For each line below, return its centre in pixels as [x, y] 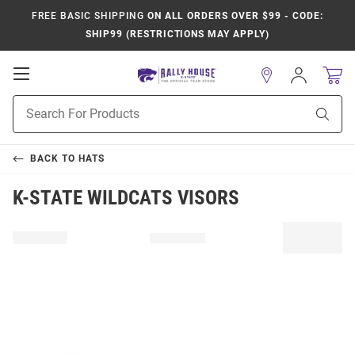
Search [30, 120]
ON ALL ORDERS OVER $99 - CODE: [233, 16]
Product [32, 103]
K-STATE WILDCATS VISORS [126, 198]
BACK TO [54, 158]
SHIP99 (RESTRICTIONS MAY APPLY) [177, 34]
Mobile [52, 89]
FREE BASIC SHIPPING [88, 16]
